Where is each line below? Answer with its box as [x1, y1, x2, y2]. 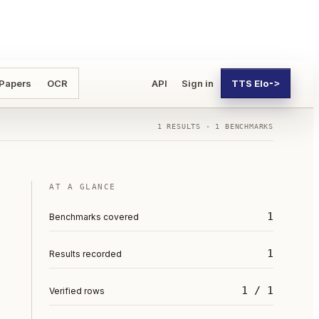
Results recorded [49, 249, 122, 259]
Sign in [182, 78, 214, 89]
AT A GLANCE [49, 182, 116, 192]
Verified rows [49, 286, 105, 296]
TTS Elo [231, 78, 268, 89]
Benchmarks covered [49, 211, 139, 222]
